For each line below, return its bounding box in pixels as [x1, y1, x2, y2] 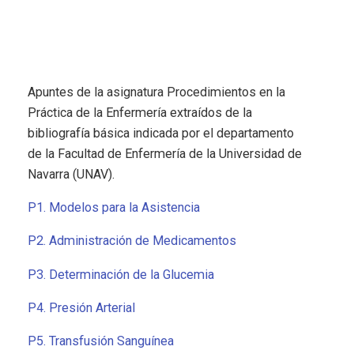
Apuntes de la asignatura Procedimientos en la [28, 85, 285, 100]
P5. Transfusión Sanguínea [28, 333, 174, 348]
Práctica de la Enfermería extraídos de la [28, 105, 252, 121]
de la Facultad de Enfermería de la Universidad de [28, 146, 302, 162]
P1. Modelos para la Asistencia [28, 200, 200, 216]
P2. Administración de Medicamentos [28, 233, 236, 249]
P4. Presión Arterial [28, 299, 135, 315]
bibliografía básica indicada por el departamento [28, 126, 294, 141]
